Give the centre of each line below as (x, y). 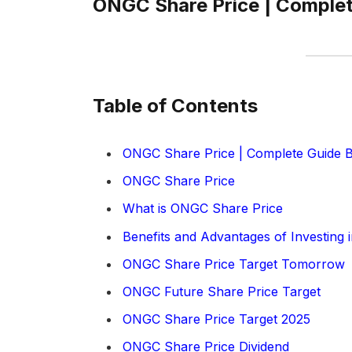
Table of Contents (175, 105)
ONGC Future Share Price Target (221, 291)
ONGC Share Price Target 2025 (216, 319)
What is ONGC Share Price (202, 209)
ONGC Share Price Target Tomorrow (233, 264)
